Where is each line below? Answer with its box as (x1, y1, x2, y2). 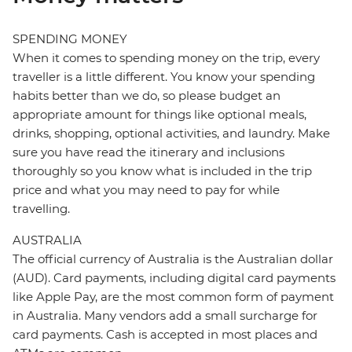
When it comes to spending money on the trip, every (13, 50, 320, 66)
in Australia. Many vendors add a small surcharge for (13, 308, 317, 324)
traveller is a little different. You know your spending (13, 69, 315, 85)
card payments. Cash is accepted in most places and (13, 327, 317, 343)
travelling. (13, 201, 70, 217)
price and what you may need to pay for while (13, 182, 280, 198)
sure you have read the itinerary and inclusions (13, 145, 284, 160)
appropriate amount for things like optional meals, (13, 107, 306, 123)
